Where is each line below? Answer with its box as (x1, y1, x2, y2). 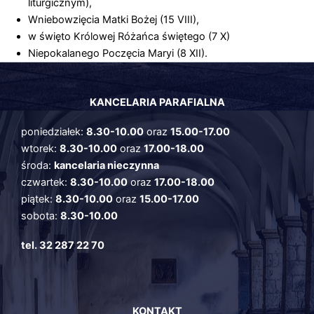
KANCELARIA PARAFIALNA (89, 95, 225, 109)
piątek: (21, 193, 55, 206)
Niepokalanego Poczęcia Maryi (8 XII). (28, 46, 207, 60)
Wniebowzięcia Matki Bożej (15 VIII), (28, 13, 199, 26)
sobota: (21, 210, 60, 223)
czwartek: (21, 176, 70, 189)
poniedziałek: (21, 125, 86, 139)
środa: (21, 159, 54, 172)
